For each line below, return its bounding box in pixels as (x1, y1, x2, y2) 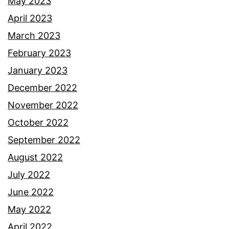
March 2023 (8, 30, 60, 41)
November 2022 (8, 100, 78, 111)
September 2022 (8, 134, 80, 146)
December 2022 (8, 82, 77, 94)
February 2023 (8, 48, 71, 59)
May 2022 (8, 204, 51, 215)
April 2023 (8, 13, 52, 24)
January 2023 (8, 65, 67, 76)
